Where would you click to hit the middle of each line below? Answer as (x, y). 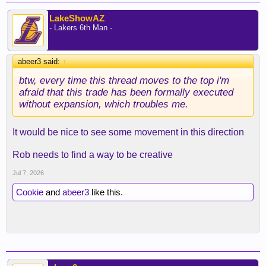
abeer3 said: (40, 62)
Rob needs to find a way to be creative (93, 155)
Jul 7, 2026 (28, 173)
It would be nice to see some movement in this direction (128, 132)
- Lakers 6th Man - (81, 28)
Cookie (30, 192)
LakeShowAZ (77, 18)
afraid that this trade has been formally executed (126, 92)
